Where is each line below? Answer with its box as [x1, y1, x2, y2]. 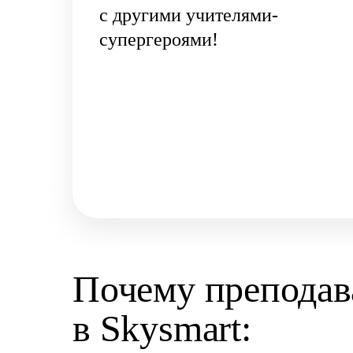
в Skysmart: [72, 307, 251, 349]
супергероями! [99, 29, 218, 50]
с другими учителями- [99, 5, 278, 25]
